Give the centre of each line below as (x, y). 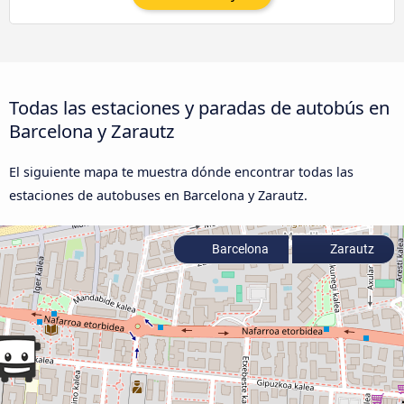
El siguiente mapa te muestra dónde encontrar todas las (181, 172)
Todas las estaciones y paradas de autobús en (199, 108)
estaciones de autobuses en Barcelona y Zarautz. (158, 196)
